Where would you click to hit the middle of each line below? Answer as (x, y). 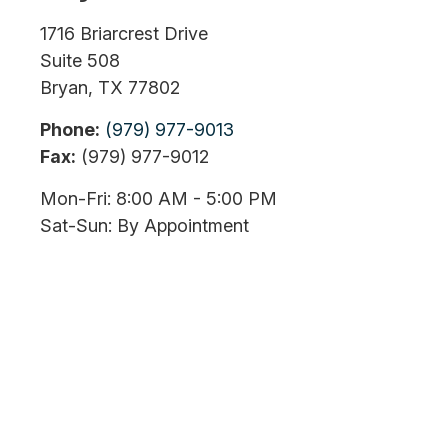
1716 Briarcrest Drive (124, 33)
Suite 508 (80, 60)
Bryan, (66, 87)
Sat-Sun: (76, 225)
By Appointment (180, 225)
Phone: (70, 129)
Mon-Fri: (75, 198)
